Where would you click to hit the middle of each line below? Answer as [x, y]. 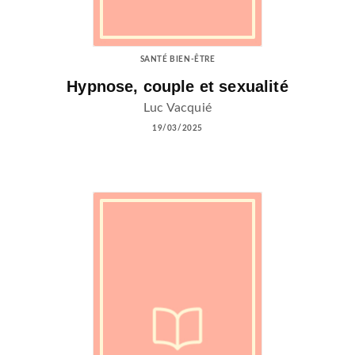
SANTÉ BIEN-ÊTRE [177, 59]
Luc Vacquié [177, 108]
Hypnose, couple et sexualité [177, 86]
